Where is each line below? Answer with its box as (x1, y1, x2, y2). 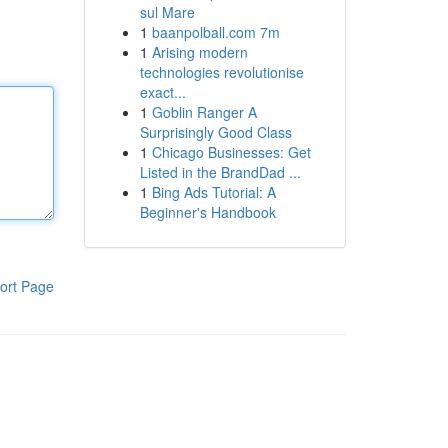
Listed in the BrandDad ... (139, 162, 301, 182)
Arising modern (151, 42, 248, 62)
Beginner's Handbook (139, 202, 276, 222)
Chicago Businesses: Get (151, 142, 311, 162)
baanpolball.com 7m (151, 22, 280, 42)
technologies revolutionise (139, 62, 304, 82)
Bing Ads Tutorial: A (151, 182, 276, 202)
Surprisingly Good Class (139, 122, 292, 142)
